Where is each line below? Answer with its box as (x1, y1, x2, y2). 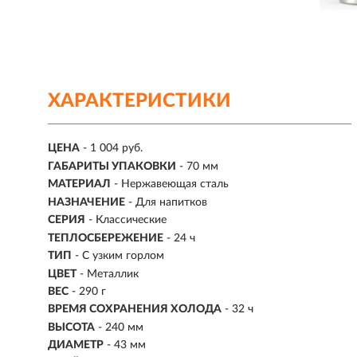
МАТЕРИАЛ (48, 178, 111, 190)
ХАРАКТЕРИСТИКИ (48, 92, 231, 111)
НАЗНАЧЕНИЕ (48, 196, 125, 208)
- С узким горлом (75, 250, 164, 262)
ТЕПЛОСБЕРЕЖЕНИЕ (48, 232, 163, 244)
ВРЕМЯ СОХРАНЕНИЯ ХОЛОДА (48, 304, 222, 316)
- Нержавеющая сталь (114, 178, 229, 190)
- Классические (88, 214, 167, 226)
